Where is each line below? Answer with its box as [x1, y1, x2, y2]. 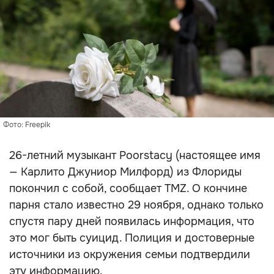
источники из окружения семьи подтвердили [9, 248, 250, 261]
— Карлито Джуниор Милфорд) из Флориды [9, 165, 242, 179]
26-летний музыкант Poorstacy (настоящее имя [9, 149, 261, 162]
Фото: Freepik [3, 120, 50, 130]
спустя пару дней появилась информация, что [9, 215, 254, 228]
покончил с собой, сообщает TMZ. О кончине [9, 182, 247, 195]
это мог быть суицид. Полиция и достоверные [9, 231, 254, 245]
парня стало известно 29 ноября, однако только [9, 198, 264, 212]
